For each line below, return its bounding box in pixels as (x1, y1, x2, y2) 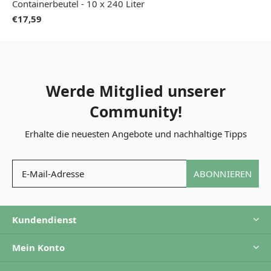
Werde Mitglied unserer (45, 80, 226, 101)
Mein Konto (12, 241, 65, 253)
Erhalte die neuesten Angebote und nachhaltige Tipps (24, 127, 247, 140)
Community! (89, 100, 182, 122)
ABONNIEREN (193, 167, 252, 180)
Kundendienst (12, 213, 77, 226)
